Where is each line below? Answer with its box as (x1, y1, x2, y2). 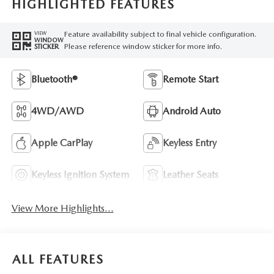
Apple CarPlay (31, 136, 92, 149)
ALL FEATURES (12, 252, 104, 267)
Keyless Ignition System (31, 168, 129, 180)
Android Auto (163, 105, 221, 117)
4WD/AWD (31, 105, 84, 117)
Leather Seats (163, 168, 218, 180)
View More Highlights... (11, 202, 114, 214)
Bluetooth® (31, 73, 78, 85)
